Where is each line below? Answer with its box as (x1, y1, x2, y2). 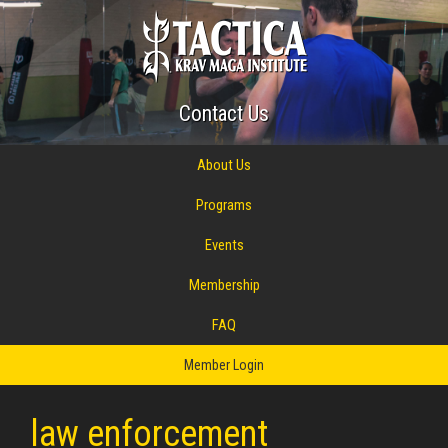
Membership (188, 276, 260, 294)
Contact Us (179, 101, 269, 126)
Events (204, 236, 244, 254)
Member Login (184, 357, 264, 373)
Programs (196, 196, 252, 214)
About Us (197, 156, 251, 174)
